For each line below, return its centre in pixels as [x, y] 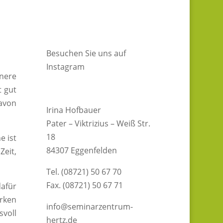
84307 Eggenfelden [82, 151]
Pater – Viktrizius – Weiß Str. [99, 124]
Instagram [66, 67]
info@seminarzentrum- [90, 207]
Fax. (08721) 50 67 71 [85, 185]
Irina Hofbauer [74, 110]
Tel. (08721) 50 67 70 [84, 172]
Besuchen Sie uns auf [86, 54]
